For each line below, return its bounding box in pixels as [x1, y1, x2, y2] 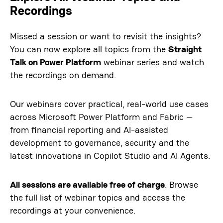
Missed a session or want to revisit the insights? [10, 30, 201, 42]
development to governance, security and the [10, 137, 189, 149]
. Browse [165, 179, 198, 191]
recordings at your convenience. [10, 205, 135, 217]
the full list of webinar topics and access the [10, 192, 185, 204]
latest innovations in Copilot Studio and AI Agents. [10, 150, 210, 162]
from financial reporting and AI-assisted [10, 124, 168, 136]
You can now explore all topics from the [10, 43, 168, 55]
